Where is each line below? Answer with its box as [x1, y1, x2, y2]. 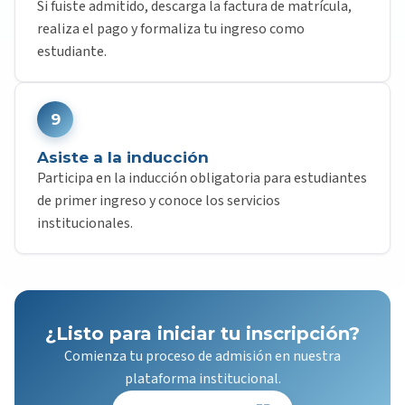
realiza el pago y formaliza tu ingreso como [37, 19, 305, 39]
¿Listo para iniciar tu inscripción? [45, 323, 360, 344]
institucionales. [37, 213, 133, 233]
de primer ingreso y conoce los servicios [37, 191, 280, 211]
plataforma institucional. [124, 369, 281, 389]
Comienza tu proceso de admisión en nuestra [64, 346, 341, 366]
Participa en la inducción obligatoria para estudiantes [37, 168, 367, 188]
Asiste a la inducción [37, 148, 209, 166]
